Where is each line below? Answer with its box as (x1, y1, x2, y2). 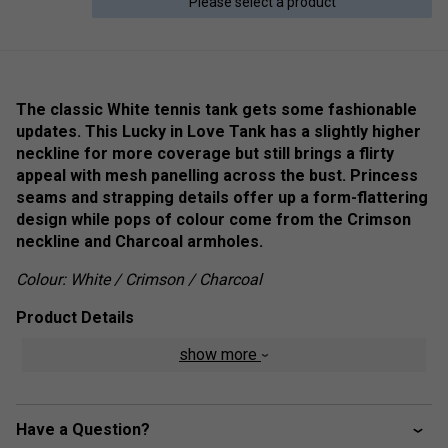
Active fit (56, 345, 118, 365)
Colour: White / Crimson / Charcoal (16, 269, 262, 289)
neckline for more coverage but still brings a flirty (16, 143, 394, 163)
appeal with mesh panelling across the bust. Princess (16, 165, 418, 185)
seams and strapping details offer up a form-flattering (16, 187, 428, 207)
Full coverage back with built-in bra (56, 405, 298, 425)
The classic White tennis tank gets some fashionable (16, 99, 417, 119)
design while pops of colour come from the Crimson (16, 209, 411, 229)
